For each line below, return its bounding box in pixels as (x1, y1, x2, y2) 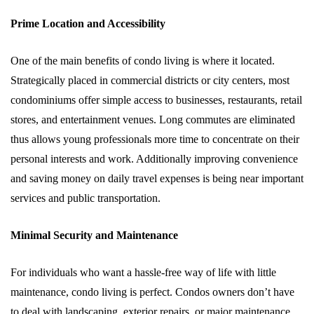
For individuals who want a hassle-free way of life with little (11, 266, 276, 278)
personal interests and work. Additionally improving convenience (11, 153, 298, 165)
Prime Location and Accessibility (11, 18, 165, 29)
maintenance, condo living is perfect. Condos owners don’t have (11, 286, 294, 298)
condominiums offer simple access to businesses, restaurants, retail (11, 94, 302, 106)
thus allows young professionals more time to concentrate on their (11, 133, 299, 145)
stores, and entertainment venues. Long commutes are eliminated (11, 114, 295, 125)
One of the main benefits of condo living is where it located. (11, 55, 275, 67)
